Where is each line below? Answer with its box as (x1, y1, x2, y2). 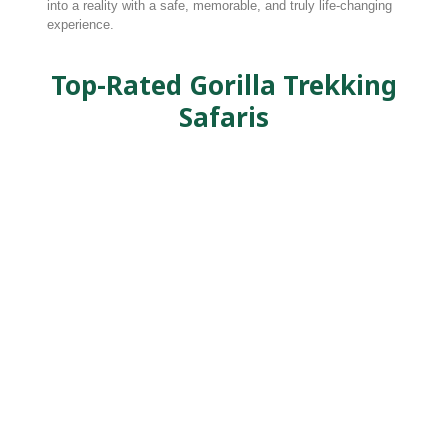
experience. (46, 17, 114, 32)
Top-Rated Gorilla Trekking (50, 67, 397, 103)
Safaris (178, 99, 269, 135)
